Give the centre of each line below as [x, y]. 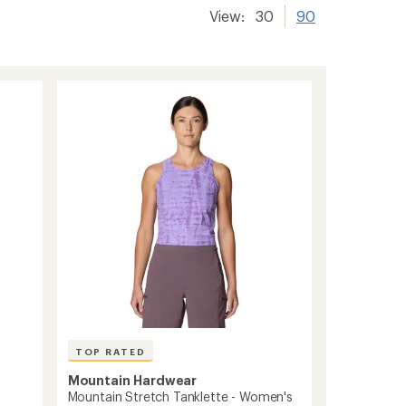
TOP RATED [110, 351]
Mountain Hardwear [132, 380]
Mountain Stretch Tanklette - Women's [180, 396]
